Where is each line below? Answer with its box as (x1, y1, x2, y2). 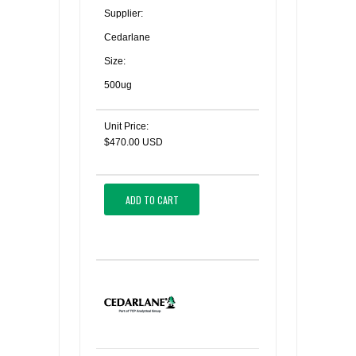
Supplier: (104, 8, 143, 19)
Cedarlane (104, 32, 150, 43)
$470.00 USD (104, 137, 163, 148)
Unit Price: (104, 121, 149, 132)
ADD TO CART (125, 192, 179, 207)
